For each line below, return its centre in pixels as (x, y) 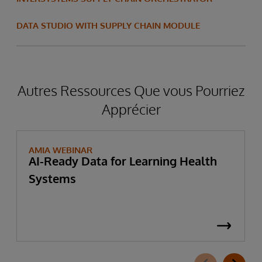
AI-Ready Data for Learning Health (123, 161)
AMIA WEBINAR (61, 150)
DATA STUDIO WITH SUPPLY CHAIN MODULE (108, 25)
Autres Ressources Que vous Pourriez (131, 90)
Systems (52, 178)
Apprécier (131, 109)
